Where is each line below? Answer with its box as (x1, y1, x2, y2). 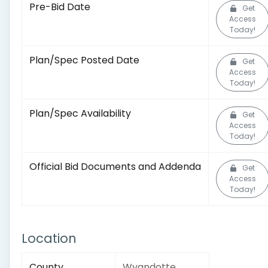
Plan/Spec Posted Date (29, 53, 139, 67)
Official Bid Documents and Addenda (29, 160, 201, 173)
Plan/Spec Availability (29, 106, 131, 120)
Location (22, 230, 77, 247)
